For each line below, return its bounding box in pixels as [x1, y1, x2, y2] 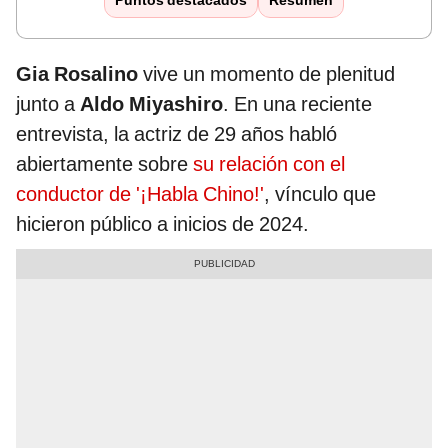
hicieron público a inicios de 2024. [16, 212, 309, 237]
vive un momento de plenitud [138, 62, 395, 87]
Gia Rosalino [16, 62, 138, 87]
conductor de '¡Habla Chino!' [16, 182, 264, 207]
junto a [16, 92, 80, 117]
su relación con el [193, 152, 345, 177]
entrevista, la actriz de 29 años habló [16, 122, 337, 147]
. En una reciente [223, 92, 372, 117]
